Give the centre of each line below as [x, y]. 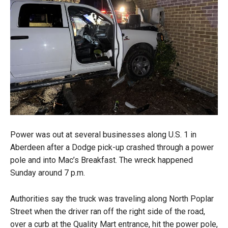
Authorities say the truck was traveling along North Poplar [112, 199]
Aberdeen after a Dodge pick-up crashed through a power [112, 148]
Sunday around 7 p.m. [48, 173]
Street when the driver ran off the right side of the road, [108, 212]
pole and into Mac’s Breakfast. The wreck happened [102, 160]
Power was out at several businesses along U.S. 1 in [103, 135]
